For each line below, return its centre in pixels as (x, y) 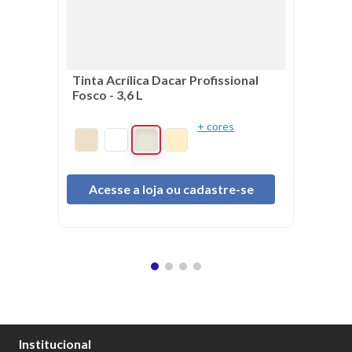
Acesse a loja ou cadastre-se (171, 189)
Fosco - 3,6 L (107, 94)
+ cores (216, 126)
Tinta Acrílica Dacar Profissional (165, 79)
